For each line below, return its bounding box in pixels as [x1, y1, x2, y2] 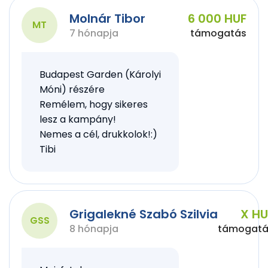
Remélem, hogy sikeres [39, 98, 148, 111]
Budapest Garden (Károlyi [39, 68, 161, 81]
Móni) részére [39, 83, 105, 96]
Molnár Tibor [69, 10, 145, 27]
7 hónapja [69, 26, 118, 40]
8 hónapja [69, 222, 118, 236]
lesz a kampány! [39, 112, 116, 126]
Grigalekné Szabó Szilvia [69, 206, 218, 223]
